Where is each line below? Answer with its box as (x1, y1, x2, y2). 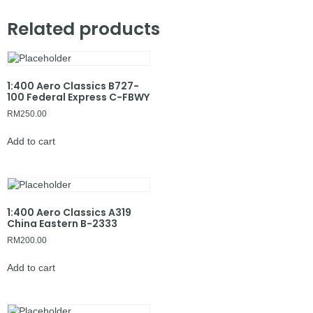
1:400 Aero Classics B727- (7, 79, 139, 94)
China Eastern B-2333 (7, 217, 117, 231)
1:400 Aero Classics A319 (7, 205, 131, 220)
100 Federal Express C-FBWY (7, 90, 150, 105)
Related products (7, 17, 160, 42)
